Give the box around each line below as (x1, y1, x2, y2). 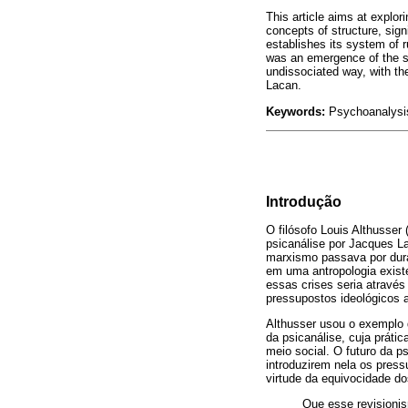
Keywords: (266, 104, 325, 118)
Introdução (266, 194, 342, 210)
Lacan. (266, 78, 301, 93)
